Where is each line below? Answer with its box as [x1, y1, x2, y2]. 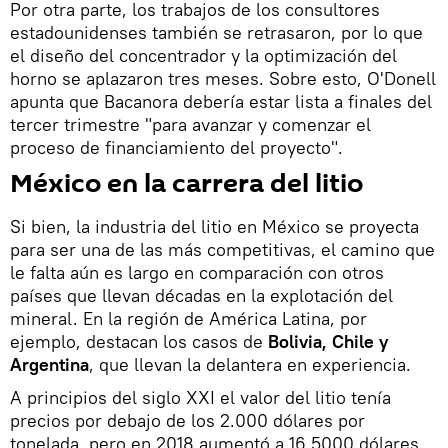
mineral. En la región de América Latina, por [10, 307, 367, 331]
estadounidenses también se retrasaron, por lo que [10, 21, 423, 45]
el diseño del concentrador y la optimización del [10, 44, 397, 68]
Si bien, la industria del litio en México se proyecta [10, 215, 419, 239]
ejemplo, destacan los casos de [10, 330, 263, 354]
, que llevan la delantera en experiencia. [89, 353, 411, 377]
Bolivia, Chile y [263, 330, 388, 354]
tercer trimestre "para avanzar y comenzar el [10, 113, 371, 137]
